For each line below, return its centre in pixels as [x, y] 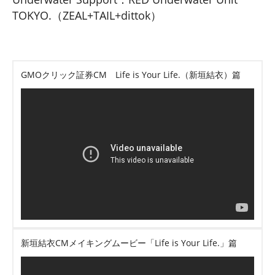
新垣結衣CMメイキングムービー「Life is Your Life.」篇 [129, 242]
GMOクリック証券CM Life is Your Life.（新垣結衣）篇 [131, 74]
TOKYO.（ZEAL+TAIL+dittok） [87, 15]
